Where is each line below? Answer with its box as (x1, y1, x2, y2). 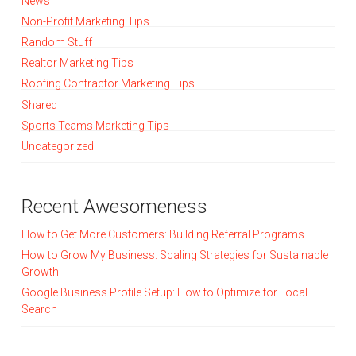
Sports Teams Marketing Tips (21, 118, 169, 132)
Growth (21, 265, 59, 279)
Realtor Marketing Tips (21, 56, 133, 70)
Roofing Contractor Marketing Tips (21, 77, 195, 91)
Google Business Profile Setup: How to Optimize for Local (21, 286, 308, 300)
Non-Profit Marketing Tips (21, 14, 149, 28)
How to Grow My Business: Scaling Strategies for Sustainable (21, 249, 328, 262)
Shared (21, 98, 57, 111)
